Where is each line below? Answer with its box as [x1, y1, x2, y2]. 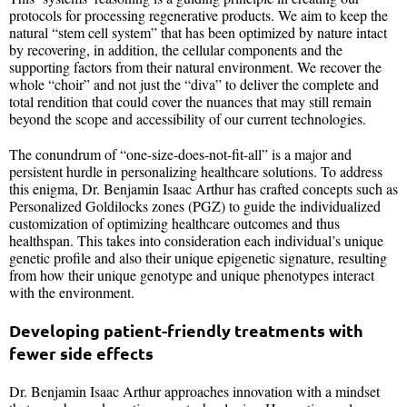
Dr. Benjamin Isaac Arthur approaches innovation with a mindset [9, 382, 380, 402]
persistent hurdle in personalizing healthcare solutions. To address [9, 162, 382, 182]
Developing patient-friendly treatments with [9, 320, 363, 342]
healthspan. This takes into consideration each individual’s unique [9, 231, 383, 251]
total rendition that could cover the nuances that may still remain [9, 92, 372, 112]
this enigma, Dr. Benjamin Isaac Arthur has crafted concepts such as [9, 179, 398, 199]
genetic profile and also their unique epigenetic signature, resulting [9, 248, 387, 268]
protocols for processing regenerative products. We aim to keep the [9, 5, 388, 25]
